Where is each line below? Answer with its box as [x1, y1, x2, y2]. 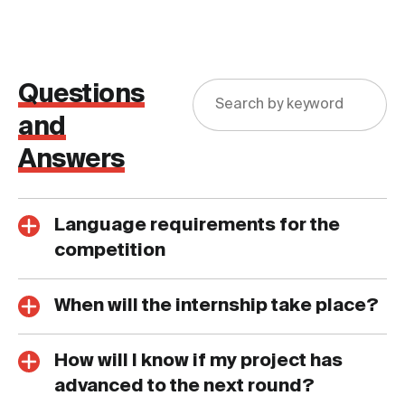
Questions [18, 82, 145, 108]
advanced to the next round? [54, 378, 315, 397]
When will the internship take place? [54, 297, 379, 316]
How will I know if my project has [54, 353, 343, 372]
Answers [18, 147, 125, 174]
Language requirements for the [54, 217, 340, 236]
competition [54, 242, 165, 261]
